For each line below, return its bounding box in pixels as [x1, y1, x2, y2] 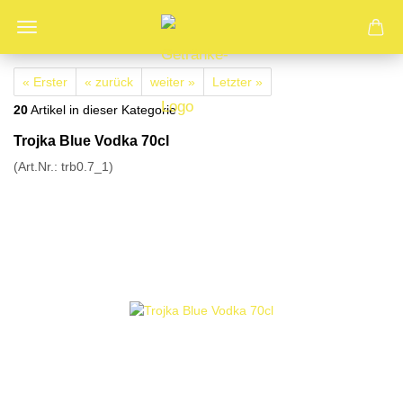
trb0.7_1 [61, 159, 109, 174]
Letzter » [212, 75, 263, 89]
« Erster [22, 75, 67, 89]
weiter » [150, 75, 195, 89]
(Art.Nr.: [13, 159, 61, 174]
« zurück [85, 75, 133, 89]
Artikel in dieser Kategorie [28, 103, 176, 117]
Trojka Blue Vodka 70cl [13, 133, 169, 148]
